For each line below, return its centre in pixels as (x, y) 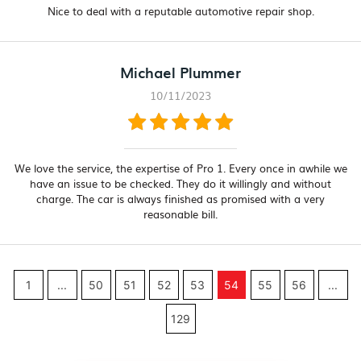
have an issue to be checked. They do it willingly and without (180, 184)
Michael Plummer (180, 73)
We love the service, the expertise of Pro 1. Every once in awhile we (180, 168)
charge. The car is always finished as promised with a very (180, 199)
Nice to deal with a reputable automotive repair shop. (180, 11)
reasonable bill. (180, 214)
